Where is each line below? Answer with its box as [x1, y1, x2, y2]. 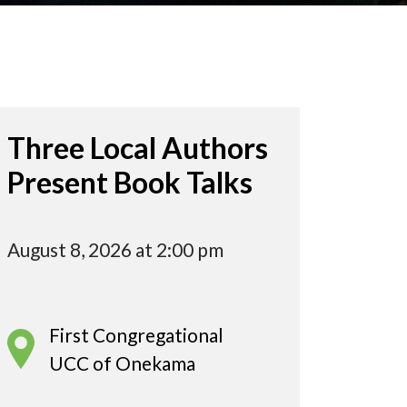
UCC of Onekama [49, 352, 195, 375]
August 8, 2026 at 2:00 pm [7, 237, 223, 261]
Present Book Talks [7, 164, 253, 201]
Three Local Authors [7, 130, 268, 166]
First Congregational [49, 323, 223, 347]
